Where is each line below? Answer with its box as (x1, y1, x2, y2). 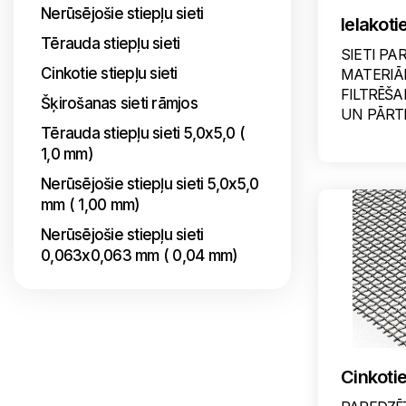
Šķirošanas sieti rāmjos (41, 94, 198, 112)
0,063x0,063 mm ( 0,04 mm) (41, 246, 238, 265)
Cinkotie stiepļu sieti (41, 64, 178, 82)
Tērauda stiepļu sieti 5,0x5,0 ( (41, 124, 245, 142)
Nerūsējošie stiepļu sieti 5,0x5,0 (41, 175, 259, 193)
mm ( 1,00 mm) (41, 196, 140, 214)
